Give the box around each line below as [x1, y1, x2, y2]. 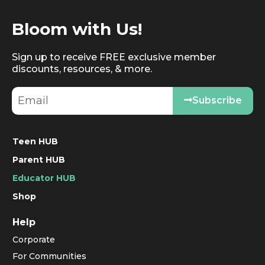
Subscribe [192, 95, 242, 106]
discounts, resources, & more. [12, 63, 152, 75]
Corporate [12, 234, 55, 245]
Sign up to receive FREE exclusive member [12, 51, 216, 63]
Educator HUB [12, 172, 76, 183]
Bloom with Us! [12, 18, 142, 39]
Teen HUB [12, 135, 58, 147]
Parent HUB [12, 154, 65, 165]
